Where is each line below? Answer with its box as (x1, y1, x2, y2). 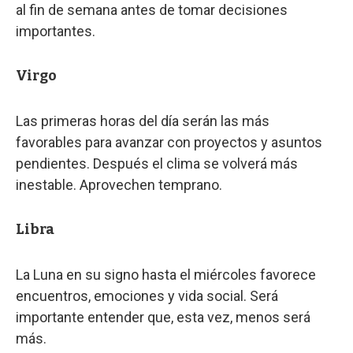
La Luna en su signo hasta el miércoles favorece (16, 266, 316, 283)
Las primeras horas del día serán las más (16, 112, 269, 129)
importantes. (16, 22, 95, 39)
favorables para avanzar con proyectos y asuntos (16, 133, 322, 150)
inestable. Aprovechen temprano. (16, 176, 222, 193)
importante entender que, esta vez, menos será (16, 308, 310, 325)
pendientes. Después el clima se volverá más (16, 154, 298, 172)
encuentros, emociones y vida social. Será (16, 287, 278, 304)
